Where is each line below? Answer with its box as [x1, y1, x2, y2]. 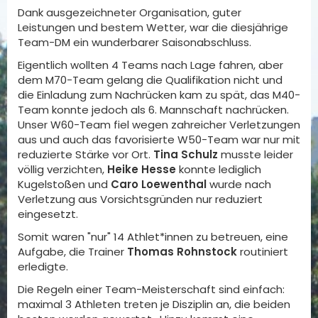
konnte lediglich [176, 162, 261, 177]
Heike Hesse [107, 162, 176, 177]
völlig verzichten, [18, 162, 107, 177]
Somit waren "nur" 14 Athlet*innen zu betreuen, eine [18, 229, 288, 244]
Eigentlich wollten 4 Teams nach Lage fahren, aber [18, 57, 283, 72]
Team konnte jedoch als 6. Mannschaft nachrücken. [18, 102, 289, 117]
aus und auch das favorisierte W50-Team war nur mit [18, 132, 300, 147]
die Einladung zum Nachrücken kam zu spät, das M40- [18, 87, 300, 102]
